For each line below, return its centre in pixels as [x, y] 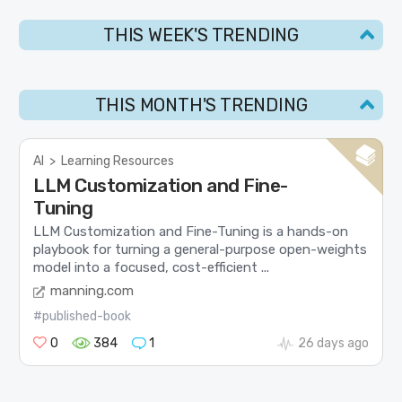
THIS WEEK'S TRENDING [201, 35]
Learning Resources [118, 161]
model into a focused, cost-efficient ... [152, 267]
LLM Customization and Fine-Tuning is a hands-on [191, 231]
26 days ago [333, 344]
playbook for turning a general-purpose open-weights [201, 249]
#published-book [83, 317]
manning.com [92, 291]
